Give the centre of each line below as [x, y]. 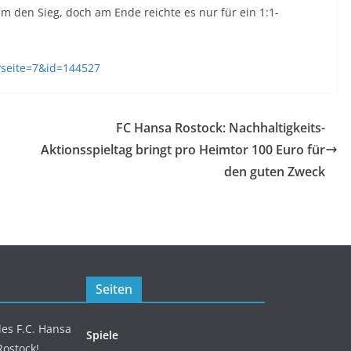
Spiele [102, 335]
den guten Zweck [275, 171]
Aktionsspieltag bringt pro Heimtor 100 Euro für [183, 149]
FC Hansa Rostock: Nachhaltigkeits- [221, 127]
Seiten [114, 289]
